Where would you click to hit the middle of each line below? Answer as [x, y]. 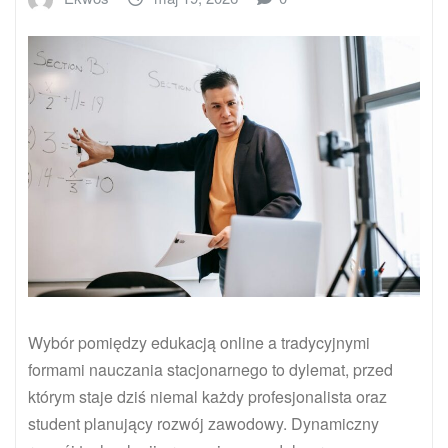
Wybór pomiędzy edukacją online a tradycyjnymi [199, 343]
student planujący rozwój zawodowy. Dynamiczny [203, 424]
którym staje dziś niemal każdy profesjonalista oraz [207, 397]
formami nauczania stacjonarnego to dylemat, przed [210, 370]
